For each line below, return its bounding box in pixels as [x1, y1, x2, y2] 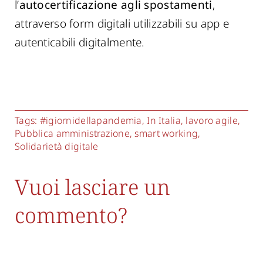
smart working [134, 127, 198, 140]
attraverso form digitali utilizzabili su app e [15, 16, 230, 31]
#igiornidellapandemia [39, 114, 142, 127]
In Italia [147, 114, 181, 127]
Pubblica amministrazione [15, 127, 130, 140]
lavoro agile [186, 114, 238, 127]
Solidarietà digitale [15, 140, 99, 153]
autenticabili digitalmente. [15, 35, 145, 50]
